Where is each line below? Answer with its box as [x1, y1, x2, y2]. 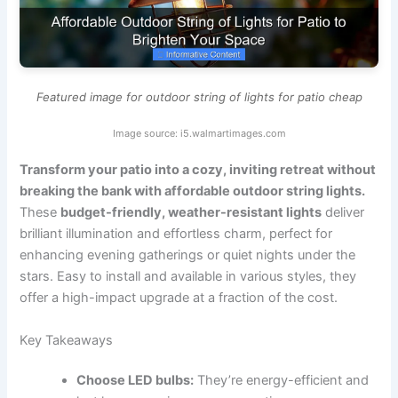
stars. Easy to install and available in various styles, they [20, 268, 357, 285]
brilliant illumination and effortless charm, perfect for [20, 226, 333, 243]
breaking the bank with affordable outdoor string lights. [20, 183, 366, 200]
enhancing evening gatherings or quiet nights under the [20, 247, 356, 264]
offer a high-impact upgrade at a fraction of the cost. [20, 290, 338, 306]
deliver [322, 204, 365, 221]
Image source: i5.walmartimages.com [112, 127, 286, 140]
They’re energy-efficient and [194, 372, 370, 389]
